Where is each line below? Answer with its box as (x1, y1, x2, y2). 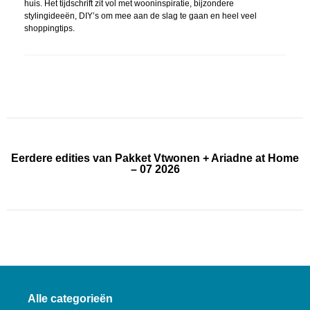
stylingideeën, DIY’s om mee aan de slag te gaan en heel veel (24, 10, 257, 21)
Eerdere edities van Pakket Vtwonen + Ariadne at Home (11, 152, 299, 164)
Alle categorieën (28, 292, 113, 304)
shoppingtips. (24, 23, 75, 33)
